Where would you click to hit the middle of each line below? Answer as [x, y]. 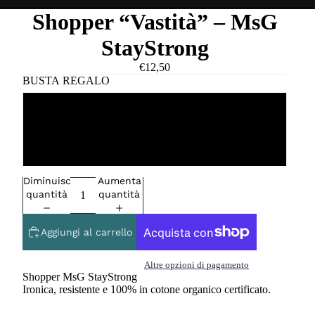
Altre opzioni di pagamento [197, 265]
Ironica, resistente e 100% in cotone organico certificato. [147, 290]
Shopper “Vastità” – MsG [155, 22]
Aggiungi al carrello [86, 232]
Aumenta [119, 181]
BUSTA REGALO [66, 81]
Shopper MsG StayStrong [80, 277]
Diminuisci [49, 181]
